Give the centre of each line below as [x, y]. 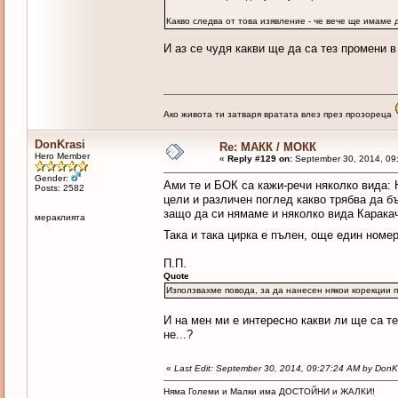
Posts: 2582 [59, 188]
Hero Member [62, 156]
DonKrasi [60, 145]
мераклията [60, 218]
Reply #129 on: [259, 159]
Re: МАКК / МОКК [267, 147]
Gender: [52, 179]
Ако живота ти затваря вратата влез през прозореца [279, 115]
